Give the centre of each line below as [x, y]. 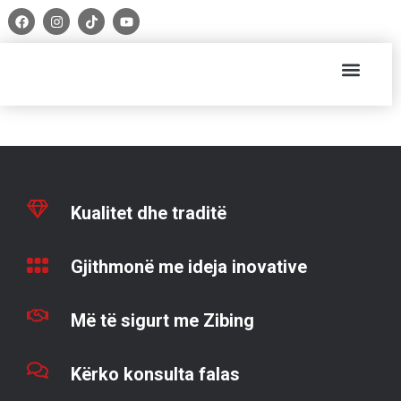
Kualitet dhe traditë [149, 213]
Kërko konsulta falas [155, 374]
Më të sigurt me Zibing [162, 320]
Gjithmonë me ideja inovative [189, 267]
